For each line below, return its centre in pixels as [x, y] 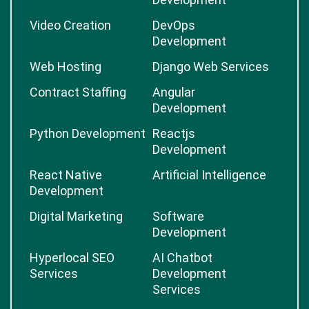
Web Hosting [66, 67]
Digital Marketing [76, 216]
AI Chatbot [182, 258]
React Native [66, 175]
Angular [174, 92]
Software [178, 216]
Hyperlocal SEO [72, 258]
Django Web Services [211, 67]
